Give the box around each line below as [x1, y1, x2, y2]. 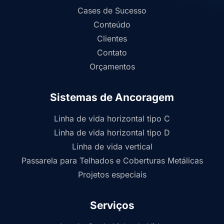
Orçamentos [89, 61, 135, 71]
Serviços [89, 198, 134, 211]
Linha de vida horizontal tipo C [54, 113, 170, 123]
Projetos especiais [77, 169, 146, 179]
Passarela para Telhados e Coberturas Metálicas [21, 155, 203, 165]
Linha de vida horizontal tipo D [54, 127, 170, 137]
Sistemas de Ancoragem [50, 90, 174, 103]
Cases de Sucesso [77, 5, 146, 15]
